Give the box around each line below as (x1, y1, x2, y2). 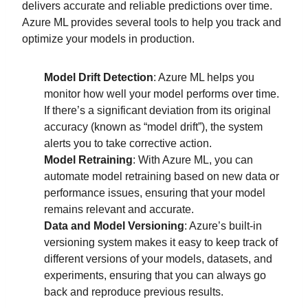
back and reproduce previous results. (44, 285, 223, 298)
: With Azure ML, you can (133, 153, 253, 166)
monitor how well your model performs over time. (44, 87, 279, 100)
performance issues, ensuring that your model (44, 186, 265, 199)
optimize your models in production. (22, 32, 195, 45)
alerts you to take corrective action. (44, 137, 212, 149)
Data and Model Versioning (44, 219, 184, 232)
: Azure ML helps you (153, 71, 254, 83)
